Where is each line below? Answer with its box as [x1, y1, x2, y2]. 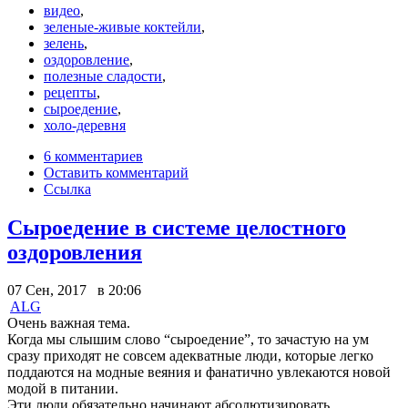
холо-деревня [44, 117, 126, 133]
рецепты [44, 84, 97, 100]
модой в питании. [7, 381, 118, 397]
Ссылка [44, 180, 91, 197]
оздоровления [7, 240, 142, 264]
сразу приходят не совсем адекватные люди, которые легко [7, 348, 373, 364]
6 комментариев [44, 148, 143, 164]
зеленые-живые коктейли [44, 18, 201, 35]
